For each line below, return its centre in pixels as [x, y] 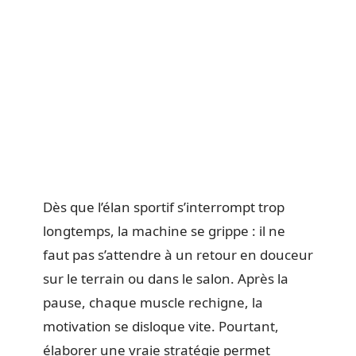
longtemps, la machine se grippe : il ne [164, 231]
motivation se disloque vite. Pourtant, [161, 326]
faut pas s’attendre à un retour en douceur [178, 255]
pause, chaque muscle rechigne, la [153, 302]
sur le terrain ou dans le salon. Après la [166, 279]
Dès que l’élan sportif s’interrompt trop [164, 207]
